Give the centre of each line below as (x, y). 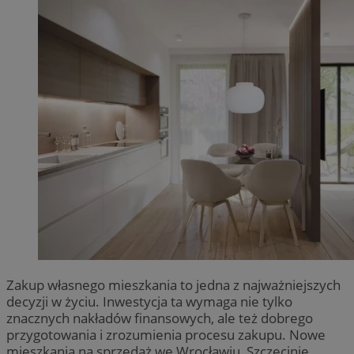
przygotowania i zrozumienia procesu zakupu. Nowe (166, 334)
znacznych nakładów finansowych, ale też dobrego (160, 318)
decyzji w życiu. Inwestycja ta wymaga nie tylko (149, 301)
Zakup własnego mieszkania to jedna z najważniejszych (173, 284)
